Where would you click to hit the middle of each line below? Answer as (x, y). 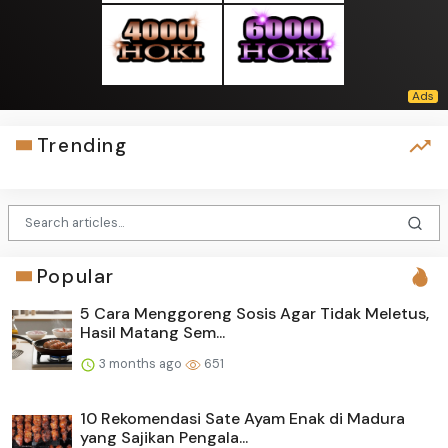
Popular (75, 276)
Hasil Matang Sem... (152, 332)
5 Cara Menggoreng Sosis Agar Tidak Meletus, (254, 313)
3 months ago (140, 363)
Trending (82, 145)
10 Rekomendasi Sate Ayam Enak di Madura (242, 418)
